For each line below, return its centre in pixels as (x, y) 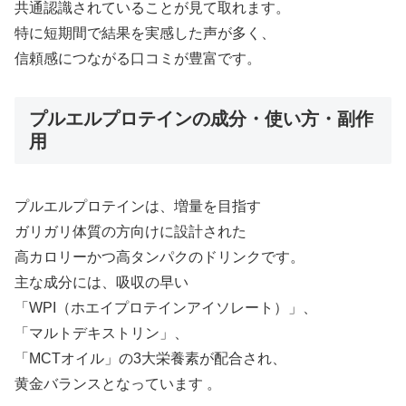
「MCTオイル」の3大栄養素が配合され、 (150, 358)
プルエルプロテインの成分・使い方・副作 (201, 119)
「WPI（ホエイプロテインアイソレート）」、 (166, 307)
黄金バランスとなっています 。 (118, 383)
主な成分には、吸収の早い (101, 282)
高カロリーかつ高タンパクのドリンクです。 (159, 256)
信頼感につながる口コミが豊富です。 (138, 58)
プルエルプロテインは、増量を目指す (138, 206)
